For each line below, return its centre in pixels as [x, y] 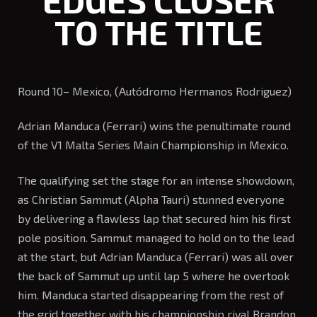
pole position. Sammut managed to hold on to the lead [156, 237]
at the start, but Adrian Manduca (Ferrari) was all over [156, 256]
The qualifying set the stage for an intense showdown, [156, 180]
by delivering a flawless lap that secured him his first [154, 218]
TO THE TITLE [158, 32]
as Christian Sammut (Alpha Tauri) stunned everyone [151, 199]
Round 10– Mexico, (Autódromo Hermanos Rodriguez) [155, 91]
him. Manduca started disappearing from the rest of [151, 294]
